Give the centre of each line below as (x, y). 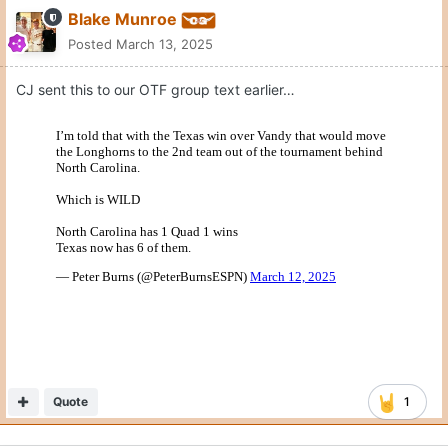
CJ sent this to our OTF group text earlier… (155, 90)
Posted (92, 44)
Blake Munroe (122, 19)
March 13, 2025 (164, 44)
